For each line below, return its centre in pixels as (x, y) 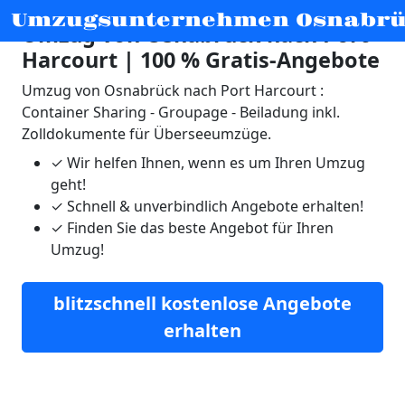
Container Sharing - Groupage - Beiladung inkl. (181, 112)
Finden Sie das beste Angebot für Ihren (198, 228)
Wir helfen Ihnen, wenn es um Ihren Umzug (214, 163)
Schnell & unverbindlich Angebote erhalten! (213, 206)
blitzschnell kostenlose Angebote (202, 303)
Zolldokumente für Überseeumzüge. (146, 134)
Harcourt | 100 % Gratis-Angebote (201, 60)
